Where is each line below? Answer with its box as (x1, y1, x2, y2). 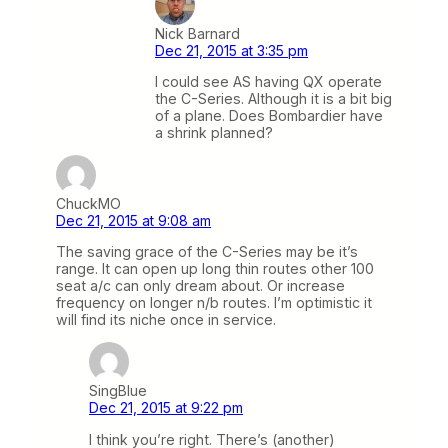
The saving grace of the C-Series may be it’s (56, 243, 358, 261)
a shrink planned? (155, 123, 273, 141)
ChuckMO (56, 195, 121, 213)
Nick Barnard (155, 24, 240, 42)
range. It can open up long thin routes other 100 (56, 260, 374, 278)
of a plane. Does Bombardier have (155, 106, 383, 124)
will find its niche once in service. (56, 311, 276, 329)
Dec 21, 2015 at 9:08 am (56, 212, 211, 230)
